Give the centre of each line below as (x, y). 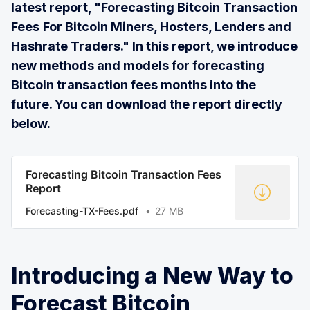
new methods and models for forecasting (138, 65)
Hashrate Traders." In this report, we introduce (154, 46)
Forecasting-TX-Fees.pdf (82, 210)
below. (31, 123)
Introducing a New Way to (152, 275)
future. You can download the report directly (147, 104)
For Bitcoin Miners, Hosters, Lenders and (167, 26)
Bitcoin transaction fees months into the (134, 84)
